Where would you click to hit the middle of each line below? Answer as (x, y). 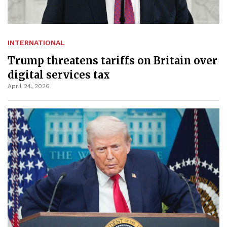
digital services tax (59, 75)
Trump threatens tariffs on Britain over (112, 61)
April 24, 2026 (29, 86)
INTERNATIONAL (36, 43)
